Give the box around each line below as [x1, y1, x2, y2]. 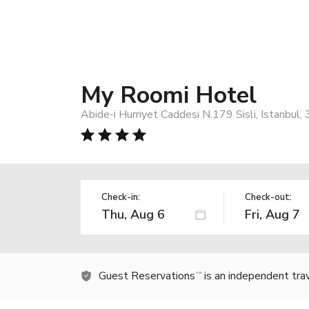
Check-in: [101, 190, 140, 203]
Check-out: [244, 190, 292, 203]
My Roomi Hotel [81, 79, 257, 111]
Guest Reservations [99, 268, 195, 283]
